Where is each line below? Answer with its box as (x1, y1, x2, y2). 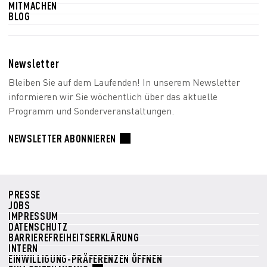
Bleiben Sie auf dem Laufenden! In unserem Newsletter (8, 76, 240, 89)
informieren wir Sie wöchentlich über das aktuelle (8, 90, 218, 103)
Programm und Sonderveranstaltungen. (8, 104, 174, 117)
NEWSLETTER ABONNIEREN (8, 131, 116, 145)
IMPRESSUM (8, 209, 58, 223)
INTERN (8, 241, 38, 255)
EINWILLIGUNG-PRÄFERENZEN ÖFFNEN (8, 252, 163, 266)
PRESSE (8, 187, 41, 201)
